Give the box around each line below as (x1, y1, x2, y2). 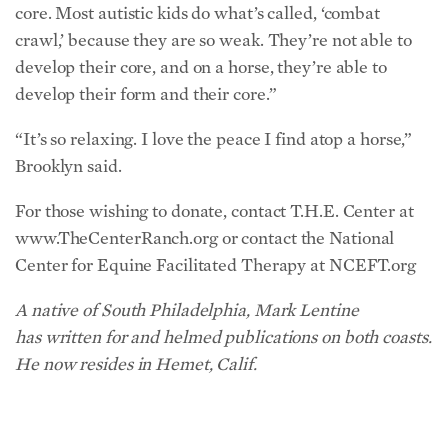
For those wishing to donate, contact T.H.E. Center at (15, 200, 414, 222)
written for (44, 326, 131, 348)
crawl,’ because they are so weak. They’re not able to (15, 29, 412, 51)
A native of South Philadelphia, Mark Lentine (15, 299, 359, 321)
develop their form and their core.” (15, 83, 277, 105)
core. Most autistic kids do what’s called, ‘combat (15, 2, 380, 24)
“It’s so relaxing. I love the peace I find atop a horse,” (15, 128, 413, 150)
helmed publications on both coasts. (163, 326, 432, 348)
